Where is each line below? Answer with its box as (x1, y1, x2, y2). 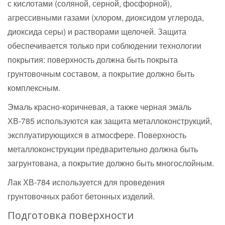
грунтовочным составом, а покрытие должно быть (8, 68, 194, 79)
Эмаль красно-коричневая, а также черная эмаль (8, 101, 191, 113)
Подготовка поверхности (8, 208, 134, 222)
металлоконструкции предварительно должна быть (8, 143, 198, 155)
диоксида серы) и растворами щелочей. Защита (8, 26, 186, 37)
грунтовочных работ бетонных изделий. (8, 190, 157, 202)
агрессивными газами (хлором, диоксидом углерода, (8, 12, 204, 23)
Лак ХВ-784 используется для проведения (8, 176, 165, 188)
